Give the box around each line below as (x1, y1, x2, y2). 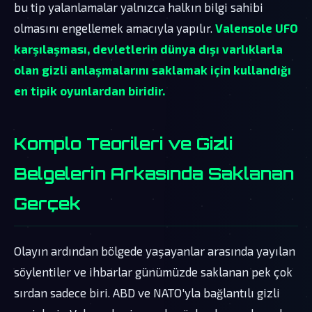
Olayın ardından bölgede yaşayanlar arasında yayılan (14, 243, 295, 258)
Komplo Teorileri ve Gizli (14, 132, 233, 154)
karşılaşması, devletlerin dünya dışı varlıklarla (14, 41, 283, 56)
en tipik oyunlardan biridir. (14, 83, 165, 97)
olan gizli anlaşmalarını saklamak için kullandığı (14, 62, 291, 77)
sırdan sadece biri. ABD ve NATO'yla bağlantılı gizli (14, 285, 280, 299)
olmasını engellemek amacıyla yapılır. (14, 20, 215, 35)
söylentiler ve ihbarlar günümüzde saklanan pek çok (14, 264, 292, 279)
